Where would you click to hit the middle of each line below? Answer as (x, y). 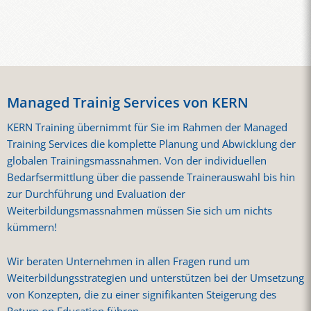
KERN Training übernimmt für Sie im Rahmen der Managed (147, 127)
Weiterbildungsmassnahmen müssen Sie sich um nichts (140, 210)
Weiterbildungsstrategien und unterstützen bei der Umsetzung (155, 278)
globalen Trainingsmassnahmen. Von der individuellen (137, 160)
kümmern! (33, 227)
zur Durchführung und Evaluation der (96, 194)
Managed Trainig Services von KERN (128, 102)
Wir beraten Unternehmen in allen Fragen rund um (128, 261)
